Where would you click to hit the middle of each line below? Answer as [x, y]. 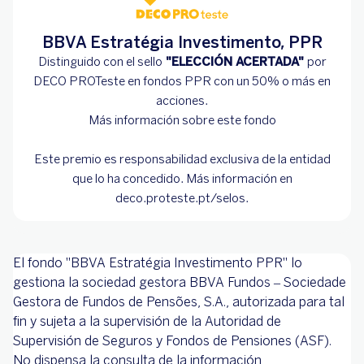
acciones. [182, 101]
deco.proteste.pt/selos [180, 199]
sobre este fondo [227, 121]
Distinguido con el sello [100, 62]
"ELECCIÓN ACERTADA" [234, 62]
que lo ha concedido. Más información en [182, 179]
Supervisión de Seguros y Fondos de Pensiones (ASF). [172, 341]
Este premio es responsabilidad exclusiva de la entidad [182, 160]
